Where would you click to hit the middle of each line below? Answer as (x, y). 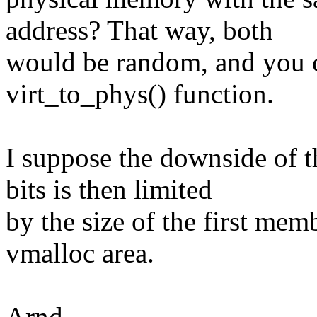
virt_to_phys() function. (140, 94)
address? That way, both (139, 30)
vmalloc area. (80, 253)
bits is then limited (109, 190)
